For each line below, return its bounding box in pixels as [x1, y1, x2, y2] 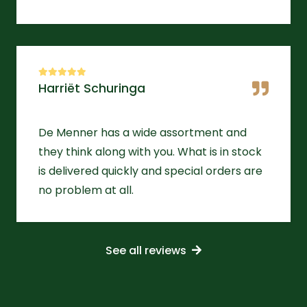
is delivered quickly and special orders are [38, 162, 262, 179]
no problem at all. [38, 182, 134, 198]
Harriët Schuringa [38, 79, 145, 97]
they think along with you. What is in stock [38, 143, 262, 160]
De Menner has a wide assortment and [38, 124, 247, 140]
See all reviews [106, 243, 186, 259]
